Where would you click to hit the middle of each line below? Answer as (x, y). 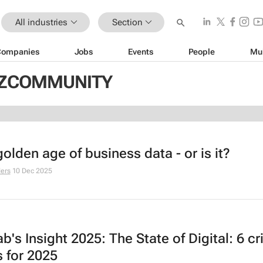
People (201, 51)
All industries (41, 22)
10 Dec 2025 (32, 171)
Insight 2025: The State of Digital (127, 239)
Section (127, 22)
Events (141, 51)
